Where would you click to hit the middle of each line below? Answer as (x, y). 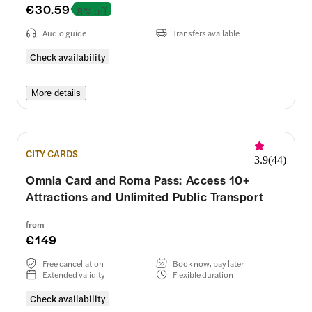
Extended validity (74, 274)
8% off (92, 10)
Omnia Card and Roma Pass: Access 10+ (138, 180)
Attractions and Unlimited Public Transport (145, 197)
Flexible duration (203, 274)
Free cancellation (73, 263)
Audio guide (64, 32)
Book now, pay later (208, 263)
